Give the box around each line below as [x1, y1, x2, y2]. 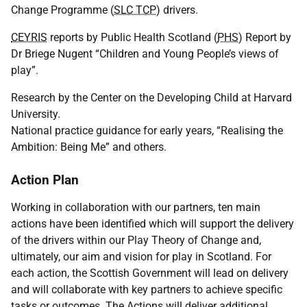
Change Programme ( [11, 3, 114, 16]
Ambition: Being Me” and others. [11, 140, 167, 153]
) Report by [238, 31, 291, 44]
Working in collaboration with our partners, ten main [11, 201, 260, 214]
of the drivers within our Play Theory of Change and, [11, 234, 261, 247]
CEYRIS [11, 31, 47, 44]
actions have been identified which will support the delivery [11, 217, 294, 230]
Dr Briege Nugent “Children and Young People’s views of [11, 47, 279, 60]
